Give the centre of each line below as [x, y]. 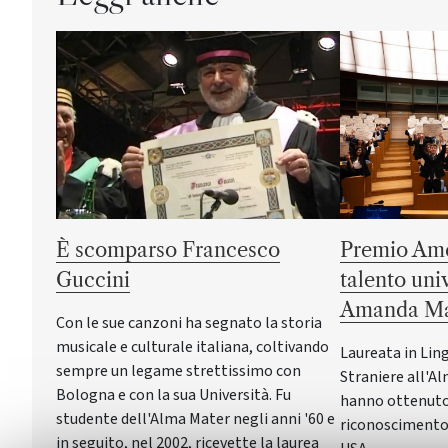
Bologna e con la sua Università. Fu [173, 394]
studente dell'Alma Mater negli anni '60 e [195, 418]
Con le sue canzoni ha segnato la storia [189, 322]
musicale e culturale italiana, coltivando [192, 346]
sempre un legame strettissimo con [178, 370]
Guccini [93, 279]
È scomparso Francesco [168, 249]
